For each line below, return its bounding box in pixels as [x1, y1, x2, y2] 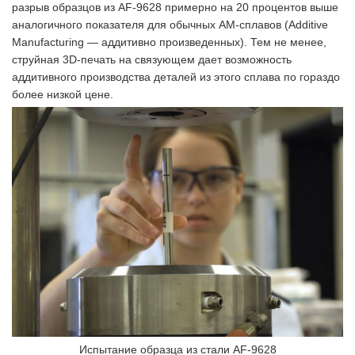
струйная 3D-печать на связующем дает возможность [12, 53, 292, 66]
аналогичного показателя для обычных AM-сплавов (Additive [12, 18, 328, 31]
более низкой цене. [12, 88, 113, 101]
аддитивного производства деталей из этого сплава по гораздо [12, 71, 340, 83]
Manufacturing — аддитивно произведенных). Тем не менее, [12, 36, 326, 48]
